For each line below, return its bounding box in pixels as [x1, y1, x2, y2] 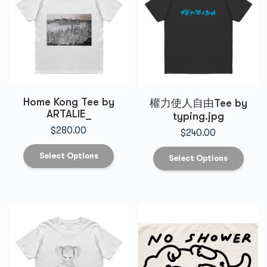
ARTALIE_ [46, 107, 91, 120]
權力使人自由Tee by [149, 97, 247, 109]
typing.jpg [172, 110, 224, 122]
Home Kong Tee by [23, 95, 114, 108]
